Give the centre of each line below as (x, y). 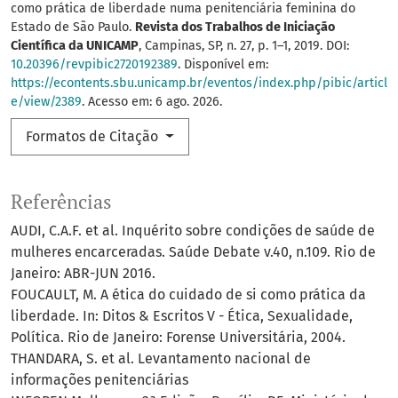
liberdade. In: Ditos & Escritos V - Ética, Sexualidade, (182, 316)
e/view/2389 (46, 102)
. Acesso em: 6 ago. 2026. (152, 102)
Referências (61, 202)
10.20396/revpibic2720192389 (94, 65)
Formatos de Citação (94, 137)
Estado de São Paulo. (73, 28)
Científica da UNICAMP (75, 46)
